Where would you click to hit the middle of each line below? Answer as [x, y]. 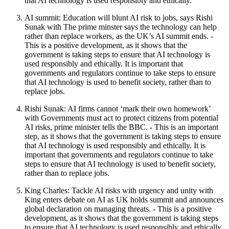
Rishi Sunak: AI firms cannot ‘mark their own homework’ [118, 108]
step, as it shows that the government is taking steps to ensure [123, 136]
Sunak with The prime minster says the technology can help [121, 27]
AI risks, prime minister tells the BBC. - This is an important [121, 127]
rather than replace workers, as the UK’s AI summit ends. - [119, 36]
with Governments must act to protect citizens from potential [121, 118]
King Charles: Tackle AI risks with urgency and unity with [119, 190]
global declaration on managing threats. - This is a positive [118, 209]
